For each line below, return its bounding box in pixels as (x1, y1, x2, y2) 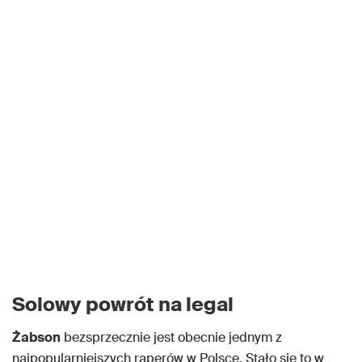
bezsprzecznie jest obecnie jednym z (61, 329, 282, 347)
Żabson (12, 329, 61, 347)
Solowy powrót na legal (12, 292, 234, 318)
